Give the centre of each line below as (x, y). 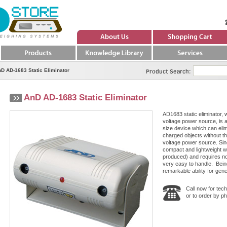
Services (190, 63)
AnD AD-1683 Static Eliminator (85, 98)
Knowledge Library (113, 63)
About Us (113, 47)
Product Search (162, 69)
